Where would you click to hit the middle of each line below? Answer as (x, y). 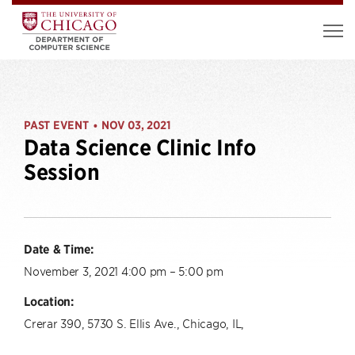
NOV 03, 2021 (136, 125)
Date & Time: (59, 249)
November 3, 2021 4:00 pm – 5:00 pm (124, 271)
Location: (49, 301)
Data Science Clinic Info (140, 148)
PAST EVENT (56, 125)
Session (62, 172)
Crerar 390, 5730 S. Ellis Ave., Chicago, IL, (134, 323)
